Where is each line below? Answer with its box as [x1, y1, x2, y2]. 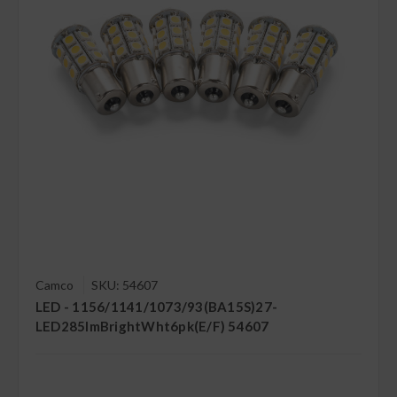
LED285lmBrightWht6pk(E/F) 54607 [35, 318, 269, 335]
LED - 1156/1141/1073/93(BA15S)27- [35, 299, 278, 315]
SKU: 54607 [90, 277, 158, 293]
